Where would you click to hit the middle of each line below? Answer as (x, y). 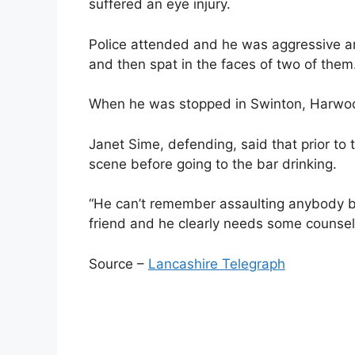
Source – (118, 263)
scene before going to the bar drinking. (213, 164)
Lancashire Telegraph (217, 263)
